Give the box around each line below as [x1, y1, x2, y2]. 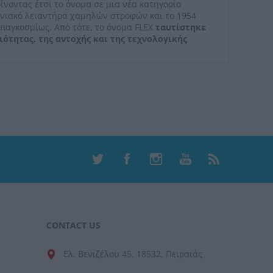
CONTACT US [46, 219, 101, 231]
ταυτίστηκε [155, 21, 207, 33]
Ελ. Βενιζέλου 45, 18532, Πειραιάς [63, 247, 202, 260]
